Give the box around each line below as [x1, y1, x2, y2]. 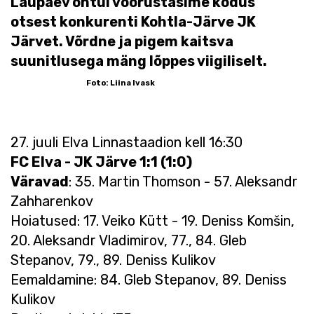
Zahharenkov [11, 192, 93, 210]
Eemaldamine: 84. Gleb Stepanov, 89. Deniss [11, 271, 287, 288]
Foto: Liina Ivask [86, 78, 155, 88]
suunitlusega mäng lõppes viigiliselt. [11, 52, 301, 69]
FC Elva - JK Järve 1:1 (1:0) [11, 153, 192, 170]
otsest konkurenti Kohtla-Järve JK [11, 13, 256, 30]
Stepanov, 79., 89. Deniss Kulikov [11, 251, 216, 268]
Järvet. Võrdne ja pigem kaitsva [11, 32, 233, 50]
